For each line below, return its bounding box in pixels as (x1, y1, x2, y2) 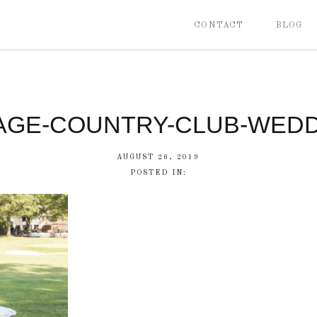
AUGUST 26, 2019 (117, 154, 200, 161)
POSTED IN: (130, 169, 187, 176)
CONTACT (194, 21, 244, 30)
